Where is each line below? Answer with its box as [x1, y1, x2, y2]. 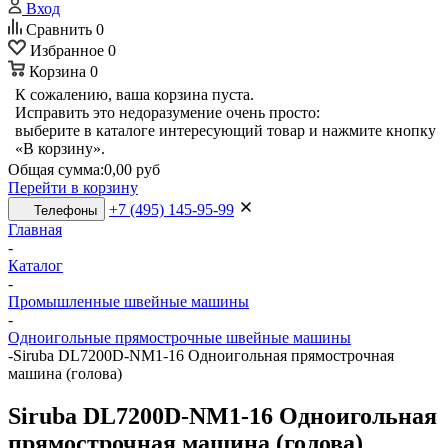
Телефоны [34, 203, 97, 218]
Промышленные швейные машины [8, 293, 249, 310]
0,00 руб [104, 161, 160, 178]
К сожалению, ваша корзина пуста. [15, 86, 254, 103]
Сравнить [26, 21, 92, 38]
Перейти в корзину [8, 179, 138, 196]
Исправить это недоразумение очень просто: [15, 104, 320, 121]
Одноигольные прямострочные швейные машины [8, 329, 351, 346]
